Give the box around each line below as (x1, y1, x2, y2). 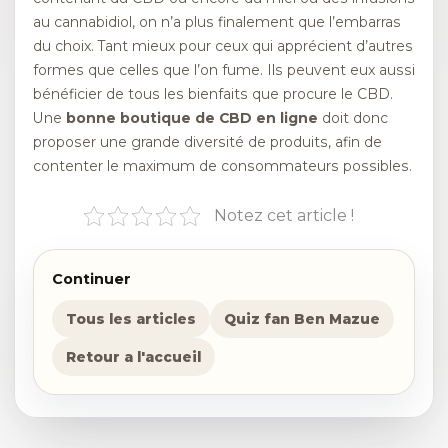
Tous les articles (66, 311, 196, 328)
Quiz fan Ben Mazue (224, 311, 380, 328)
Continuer (52, 270, 131, 289)
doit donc (318, 109, 388, 128)
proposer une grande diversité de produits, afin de (33, 133, 382, 152)
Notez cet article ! (214, 206, 354, 226)
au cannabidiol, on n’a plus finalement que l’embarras (33, 13, 401, 32)
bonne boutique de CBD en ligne (66, 109, 318, 128)
